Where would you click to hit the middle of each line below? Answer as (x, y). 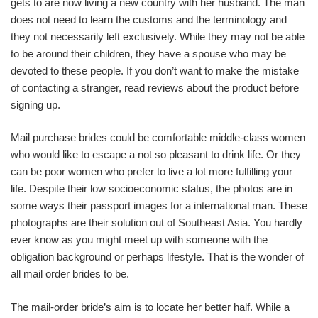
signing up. (35, 104)
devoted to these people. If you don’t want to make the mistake (155, 70)
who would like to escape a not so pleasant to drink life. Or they (156, 154)
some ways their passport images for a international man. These (159, 205)
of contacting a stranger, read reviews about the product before (155, 87)
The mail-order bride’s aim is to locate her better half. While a (150, 307)
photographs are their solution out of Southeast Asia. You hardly (157, 223)
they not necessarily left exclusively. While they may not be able (158, 36)
